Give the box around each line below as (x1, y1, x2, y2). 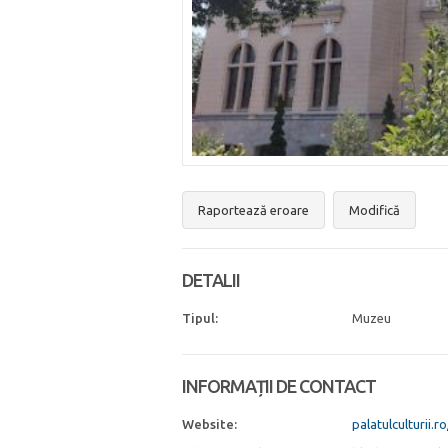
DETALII (182, 270, 240, 290)
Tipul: (182, 311, 218, 325)
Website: (182, 417, 237, 431)
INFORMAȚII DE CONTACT (182, 376, 376, 396)
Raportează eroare (198, 203, 309, 217)
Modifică (349, 203, 400, 217)
